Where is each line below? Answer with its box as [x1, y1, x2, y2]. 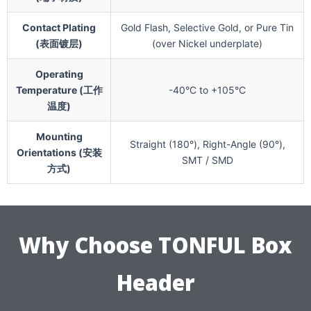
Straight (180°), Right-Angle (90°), [129, 138, 285, 151]
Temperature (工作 [15, 84, 103, 96]
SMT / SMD [181, 154, 233, 167]
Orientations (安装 [16, 146, 102, 159]
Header [116, 268, 195, 298]
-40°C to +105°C [169, 84, 246, 96]
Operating [35, 68, 83, 81]
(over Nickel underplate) [152, 37, 262, 50]
